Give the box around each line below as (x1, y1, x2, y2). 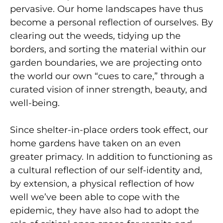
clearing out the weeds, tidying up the (10, 30, 181, 41)
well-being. (10, 97, 60, 109)
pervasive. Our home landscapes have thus (10, 3, 203, 14)
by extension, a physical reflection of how (10, 178, 194, 189)
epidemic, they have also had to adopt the (10, 205, 199, 216)
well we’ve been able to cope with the (10, 191, 180, 203)
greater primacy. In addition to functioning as (10, 151, 213, 162)
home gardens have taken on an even (10, 137, 181, 149)
